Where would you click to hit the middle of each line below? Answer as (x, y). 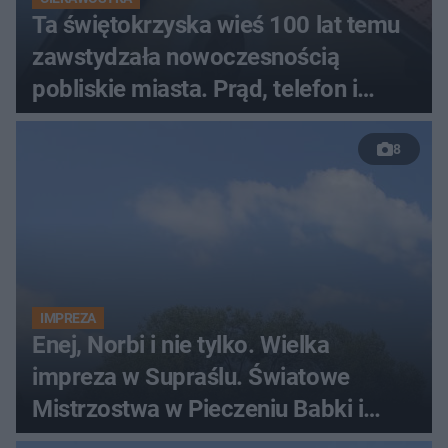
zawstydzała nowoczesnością (186, 56)
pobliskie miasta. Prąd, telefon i (195, 88)
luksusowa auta (112, 120)
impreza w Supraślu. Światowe (191, 376)
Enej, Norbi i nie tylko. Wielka (181, 344)
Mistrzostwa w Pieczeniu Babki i (198, 408)
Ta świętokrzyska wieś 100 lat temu (216, 24)
